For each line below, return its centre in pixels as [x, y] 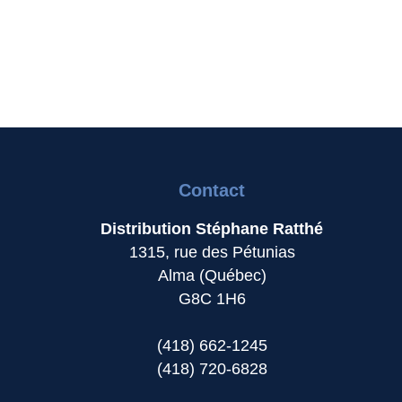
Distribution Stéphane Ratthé [212, 228]
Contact [212, 190]
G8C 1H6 [212, 298]
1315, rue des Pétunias [212, 252]
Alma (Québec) [212, 275]
